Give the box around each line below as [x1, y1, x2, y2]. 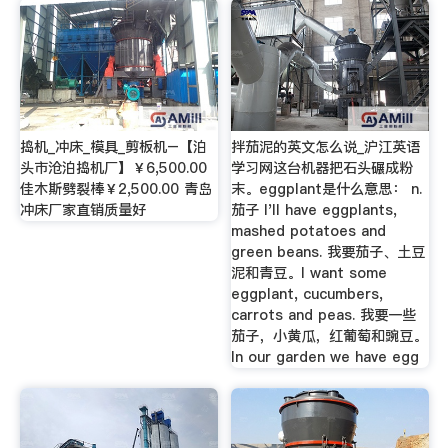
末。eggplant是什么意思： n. [231, 179, 423, 200]
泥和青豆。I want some [231, 263, 388, 284]
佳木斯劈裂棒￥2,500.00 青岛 [19, 179, 212, 200]
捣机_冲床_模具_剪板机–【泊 [19, 137, 207, 158]
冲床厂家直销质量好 [19, 200, 146, 221]
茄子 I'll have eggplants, [231, 200, 398, 221]
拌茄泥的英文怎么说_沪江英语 [231, 137, 421, 158]
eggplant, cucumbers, [231, 284, 384, 305]
